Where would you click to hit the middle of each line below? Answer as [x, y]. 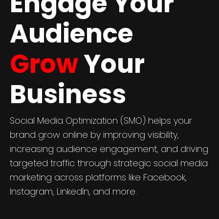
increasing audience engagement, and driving [109, 149]
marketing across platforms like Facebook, [98, 177]
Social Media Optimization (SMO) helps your [101, 121]
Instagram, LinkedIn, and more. [73, 192]
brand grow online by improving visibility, [94, 135]
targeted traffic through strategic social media [109, 163]
